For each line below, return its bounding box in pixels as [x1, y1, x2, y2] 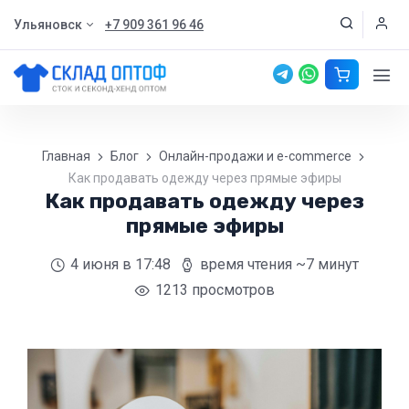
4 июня [70, 256, 119, 273]
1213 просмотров [154, 281, 275, 299]
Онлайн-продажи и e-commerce [158, 149, 351, 163]
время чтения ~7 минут [200, 256, 359, 273]
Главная [41, 149, 90, 163]
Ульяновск [14, 17, 82, 32]
